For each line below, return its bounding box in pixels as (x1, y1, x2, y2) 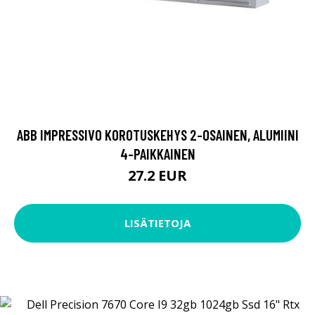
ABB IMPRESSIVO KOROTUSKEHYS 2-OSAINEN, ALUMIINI (16, 125, 299, 143)
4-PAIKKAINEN (120, 144, 195, 162)
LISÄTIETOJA (124, 216, 191, 231)
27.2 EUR (128, 165, 187, 185)
